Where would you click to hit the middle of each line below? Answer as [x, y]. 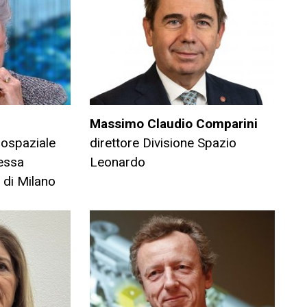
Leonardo [118, 162]
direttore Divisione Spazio [163, 143]
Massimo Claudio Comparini [174, 123]
